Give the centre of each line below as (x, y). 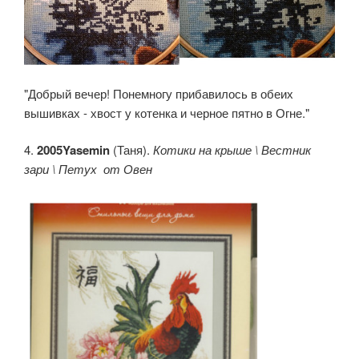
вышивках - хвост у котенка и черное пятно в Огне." (167, 112)
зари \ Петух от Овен (88, 169)
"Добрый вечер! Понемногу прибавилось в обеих (159, 93)
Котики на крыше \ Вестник (232, 150)
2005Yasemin (73, 150)
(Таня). (131, 150)
